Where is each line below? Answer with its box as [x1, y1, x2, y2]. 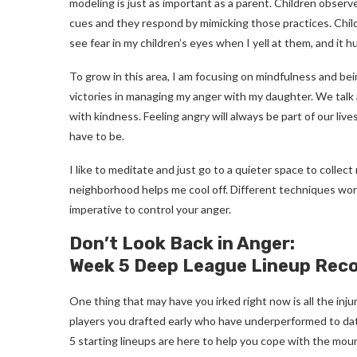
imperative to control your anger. [69, 202, 233, 216]
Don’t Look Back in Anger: [69, 232, 295, 254]
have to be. [69, 128, 124, 143]
